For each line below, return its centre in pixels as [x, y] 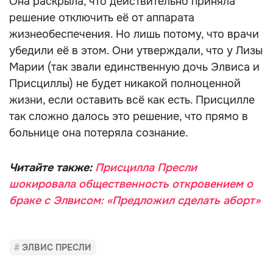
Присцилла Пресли [146, 168]
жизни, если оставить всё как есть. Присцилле [132, 100]
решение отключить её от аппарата [102, 18]
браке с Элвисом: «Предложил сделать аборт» [135, 200]
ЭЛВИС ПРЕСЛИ [57, 247]
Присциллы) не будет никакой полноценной [125, 83]
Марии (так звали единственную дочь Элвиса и [134, 67]
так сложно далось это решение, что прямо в [129, 116]
